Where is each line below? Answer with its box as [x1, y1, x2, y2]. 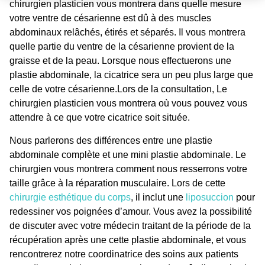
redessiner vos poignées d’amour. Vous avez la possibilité [9, 206, 252, 216]
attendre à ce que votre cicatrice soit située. [9, 112, 190, 123]
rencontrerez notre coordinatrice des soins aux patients [9, 248, 238, 259]
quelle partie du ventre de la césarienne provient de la [9, 41, 234, 52]
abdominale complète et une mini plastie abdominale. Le [9, 149, 246, 160]
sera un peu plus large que [141, 70, 253, 80]
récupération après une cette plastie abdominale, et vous [9, 234, 246, 245]
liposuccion [186, 192, 236, 202]
